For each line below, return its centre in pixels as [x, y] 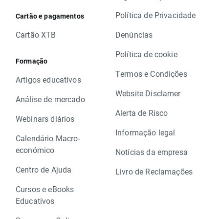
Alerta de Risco [142, 113]
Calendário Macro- [48, 138]
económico [35, 150]
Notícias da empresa [152, 152]
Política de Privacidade [156, 15]
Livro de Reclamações [154, 172]
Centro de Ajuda [44, 170]
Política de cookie [146, 54]
